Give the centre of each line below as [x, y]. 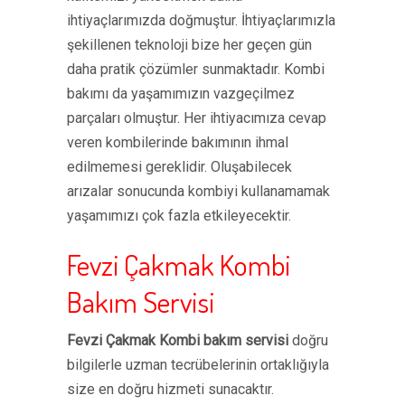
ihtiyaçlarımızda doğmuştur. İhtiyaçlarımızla [201, 20]
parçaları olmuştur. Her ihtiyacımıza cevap [197, 118]
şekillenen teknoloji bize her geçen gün [189, 45]
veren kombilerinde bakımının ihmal [178, 142]
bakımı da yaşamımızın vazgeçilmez [181, 94]
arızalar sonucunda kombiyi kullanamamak [198, 191]
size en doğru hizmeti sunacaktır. [170, 389]
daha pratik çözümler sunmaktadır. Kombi [196, 69]
